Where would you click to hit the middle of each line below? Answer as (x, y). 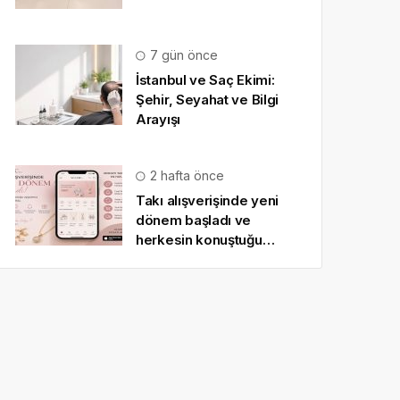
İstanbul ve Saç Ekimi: (205, 80)
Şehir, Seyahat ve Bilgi (208, 100)
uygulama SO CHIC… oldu (218, 259)
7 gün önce (182, 55)
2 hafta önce (185, 175)
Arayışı (158, 119)
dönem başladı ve (194, 220)
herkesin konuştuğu (199, 240)
